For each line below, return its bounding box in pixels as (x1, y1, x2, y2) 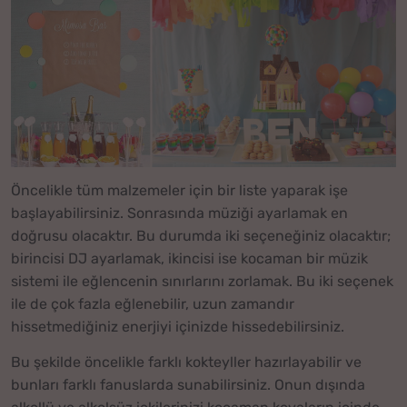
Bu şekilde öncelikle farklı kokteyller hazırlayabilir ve (11, 352, 362, 371)
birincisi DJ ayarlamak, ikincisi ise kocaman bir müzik (11, 250, 368, 268)
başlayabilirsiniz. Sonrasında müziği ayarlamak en (11, 204, 348, 223)
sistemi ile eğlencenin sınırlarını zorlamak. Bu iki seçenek (11, 273, 393, 291)
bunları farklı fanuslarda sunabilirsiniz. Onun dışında (11, 375, 365, 393)
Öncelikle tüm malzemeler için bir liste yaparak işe (11, 182, 348, 200)
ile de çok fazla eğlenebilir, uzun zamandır (11, 295, 294, 313)
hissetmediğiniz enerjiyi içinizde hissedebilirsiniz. (11, 318, 344, 336)
